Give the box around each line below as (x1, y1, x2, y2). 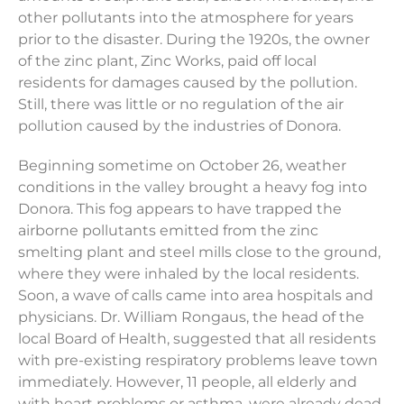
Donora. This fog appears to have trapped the (18, 200, 342, 218)
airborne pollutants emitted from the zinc (18, 222, 318, 240)
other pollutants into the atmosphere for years (18, 9, 353, 27)
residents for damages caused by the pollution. (18, 74, 357, 92)
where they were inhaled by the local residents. (18, 265, 359, 283)
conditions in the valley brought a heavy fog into (18, 179, 367, 197)
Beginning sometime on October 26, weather (18, 157, 346, 175)
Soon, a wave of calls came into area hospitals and (18, 287, 373, 305)
